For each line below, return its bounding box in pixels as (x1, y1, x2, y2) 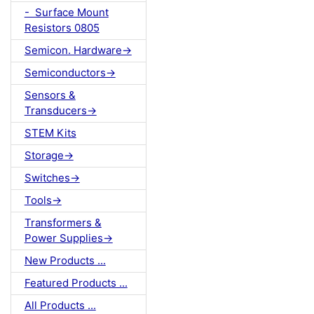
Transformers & (24, 216, 102, 230)
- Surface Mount (24, 6, 109, 20)
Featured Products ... (24, 276, 128, 290)
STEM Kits (24, 126, 76, 140)
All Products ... (24, 299, 96, 313)
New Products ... (24, 254, 106, 268)
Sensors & (24, 88, 76, 102)
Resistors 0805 (24, 21, 100, 35)
